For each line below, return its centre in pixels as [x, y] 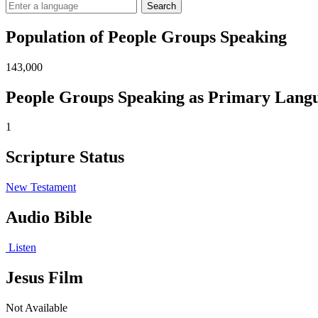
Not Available [37, 307]
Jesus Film [44, 278]
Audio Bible [49, 218]
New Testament [41, 187]
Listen [21, 248]
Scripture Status [65, 157]
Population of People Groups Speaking [146, 37]
